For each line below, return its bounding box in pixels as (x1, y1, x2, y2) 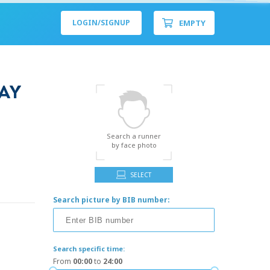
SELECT (131, 171, 152, 179)
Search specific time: (53, 244, 125, 253)
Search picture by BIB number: (53, 195, 171, 205)
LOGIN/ (72, 17, 101, 28)
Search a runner (107, 131, 162, 140)
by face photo (111, 140, 157, 149)
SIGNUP (101, 17, 130, 28)
